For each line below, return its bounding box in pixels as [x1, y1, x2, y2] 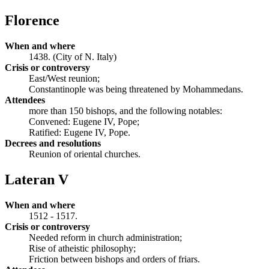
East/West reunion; [29, 73, 100, 84]
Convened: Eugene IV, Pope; [29, 116, 139, 127]
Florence [5, 13, 59, 29]
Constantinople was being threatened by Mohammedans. [29, 84, 243, 95]
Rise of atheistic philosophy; [29, 243, 136, 253]
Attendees [5, 95, 45, 106]
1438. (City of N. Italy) [29, 52, 116, 62]
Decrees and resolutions [5, 138, 101, 149]
